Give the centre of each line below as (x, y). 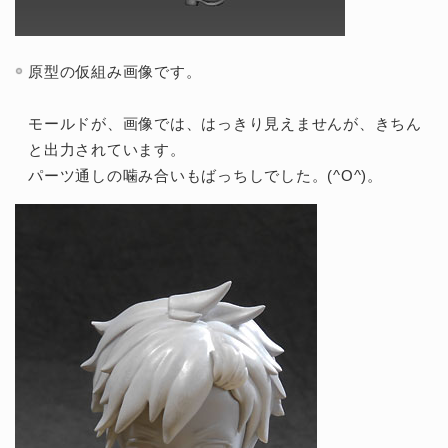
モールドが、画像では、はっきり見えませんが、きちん (225, 123)
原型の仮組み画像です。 (115, 71)
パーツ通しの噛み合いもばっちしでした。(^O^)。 (205, 175)
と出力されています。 (107, 149)
